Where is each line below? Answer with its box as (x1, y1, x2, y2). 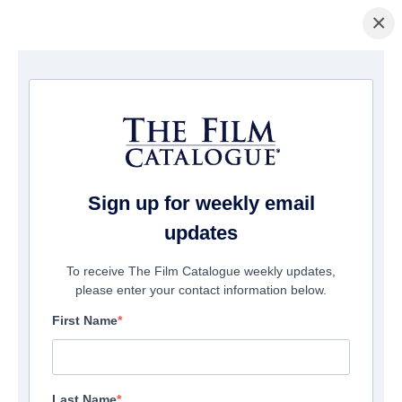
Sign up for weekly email (87, 192, 315, 215)
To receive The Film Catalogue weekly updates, (66, 264, 336, 279)
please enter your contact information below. (75, 283, 327, 298)
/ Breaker (64, 72, 115, 86)
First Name (52, 313, 118, 328)
